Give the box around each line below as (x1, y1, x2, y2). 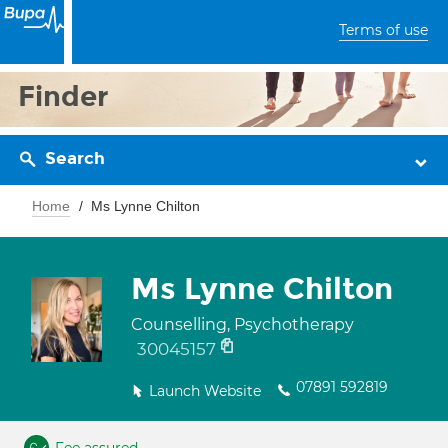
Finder (18, 79, 109, 114)
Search (45, 148, 105, 169)
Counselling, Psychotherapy (131, 315, 354, 334)
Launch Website (149, 382, 261, 400)
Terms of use (339, 21, 428, 39)
